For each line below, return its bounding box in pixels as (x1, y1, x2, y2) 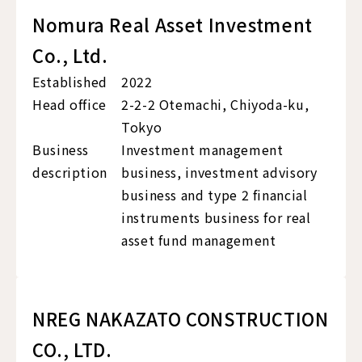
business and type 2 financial (121, 185, 308, 205)
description (32, 162, 108, 183)
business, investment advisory (121, 162, 318, 183)
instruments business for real (121, 208, 311, 228)
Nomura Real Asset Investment (32, 11, 313, 38)
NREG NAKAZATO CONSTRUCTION (32, 305, 329, 332)
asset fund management (121, 230, 276, 250)
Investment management (121, 140, 284, 160)
